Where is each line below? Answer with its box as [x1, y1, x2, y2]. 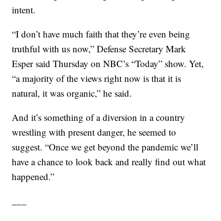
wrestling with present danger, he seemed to [12, 126, 177, 139]
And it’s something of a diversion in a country [12, 111, 185, 124]
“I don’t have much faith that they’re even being [12, 28, 190, 40]
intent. [12, 3, 36, 16]
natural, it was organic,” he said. [12, 87, 132, 100]
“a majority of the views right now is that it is [12, 72, 182, 85]
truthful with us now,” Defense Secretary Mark [12, 42, 186, 55]
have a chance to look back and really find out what [12, 155, 206, 168]
